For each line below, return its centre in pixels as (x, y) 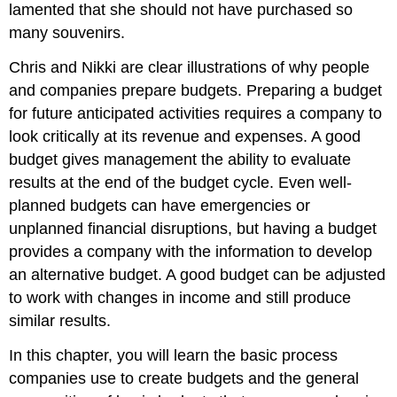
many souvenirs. (67, 33)
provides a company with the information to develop (191, 251)
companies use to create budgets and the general (184, 378)
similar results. (60, 320)
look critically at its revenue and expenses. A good (185, 136)
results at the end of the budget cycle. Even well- (181, 182)
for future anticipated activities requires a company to (196, 113)
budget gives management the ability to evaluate (180, 159)
